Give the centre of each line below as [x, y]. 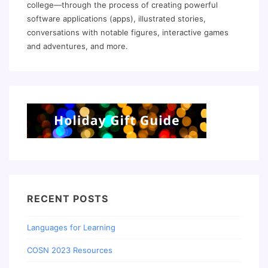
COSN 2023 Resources [70, 250]
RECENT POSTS [68, 199]
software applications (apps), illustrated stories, [116, 19]
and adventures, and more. [77, 46]
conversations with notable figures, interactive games [128, 33]
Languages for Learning [71, 228]
